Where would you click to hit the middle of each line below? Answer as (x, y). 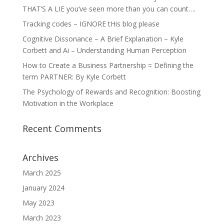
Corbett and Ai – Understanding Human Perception (104, 50)
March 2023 (41, 218)
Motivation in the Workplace (68, 103)
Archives (40, 158)
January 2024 (43, 188)
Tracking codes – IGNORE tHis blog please (91, 24)
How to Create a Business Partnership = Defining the (108, 65)
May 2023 (38, 203)
